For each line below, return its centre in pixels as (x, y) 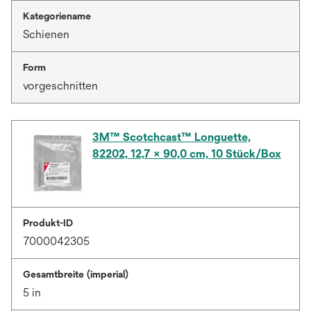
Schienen (46, 35)
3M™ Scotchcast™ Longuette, (171, 137)
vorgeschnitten (60, 86)
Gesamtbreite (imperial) (76, 275)
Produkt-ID (48, 223)
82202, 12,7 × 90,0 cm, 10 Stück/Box (187, 154)
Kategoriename (57, 16)
